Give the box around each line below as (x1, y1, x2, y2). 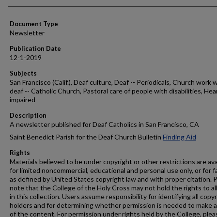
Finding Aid (163, 133, 196, 141)
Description (10, 111, 46, 119)
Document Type (10, 20, 58, 28)
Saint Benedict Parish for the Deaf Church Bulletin (10, 133, 163, 141)
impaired (10, 95, 35, 104)
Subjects (10, 69, 37, 77)
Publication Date (10, 45, 61, 52)
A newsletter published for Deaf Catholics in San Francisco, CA (10, 120, 199, 128)
